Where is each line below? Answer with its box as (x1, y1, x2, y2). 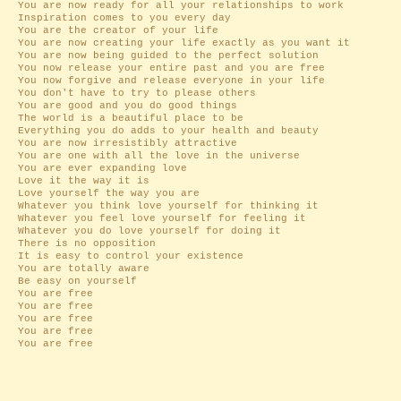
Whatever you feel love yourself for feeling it (18, 213, 312, 224)
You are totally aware (18, 263, 149, 274)
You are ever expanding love (18, 163, 187, 174)
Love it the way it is (18, 175, 149, 186)
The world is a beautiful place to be (18, 113, 243, 124)
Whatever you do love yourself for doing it (18, 226, 287, 236)
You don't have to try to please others (18, 88, 256, 98)
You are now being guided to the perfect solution (18, 50, 319, 61)
